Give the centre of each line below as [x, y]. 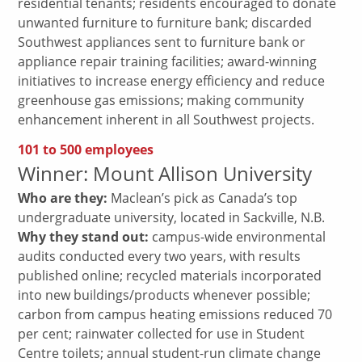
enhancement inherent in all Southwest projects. [166, 120]
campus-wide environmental [238, 237]
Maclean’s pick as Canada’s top [203, 198]
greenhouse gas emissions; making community [161, 101]
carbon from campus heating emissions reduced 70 [175, 315]
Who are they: [63, 198]
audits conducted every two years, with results [160, 257]
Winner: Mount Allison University [165, 174]
